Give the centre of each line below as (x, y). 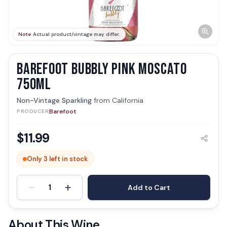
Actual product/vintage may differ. (77, 34)
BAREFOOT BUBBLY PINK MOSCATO (102, 69)
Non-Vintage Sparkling (54, 100)
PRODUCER (33, 111)
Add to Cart (149, 187)
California (128, 100)
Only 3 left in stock (57, 159)
